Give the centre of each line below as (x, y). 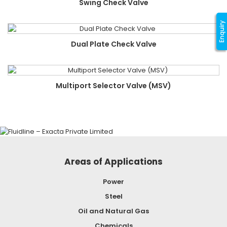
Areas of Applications (113, 162)
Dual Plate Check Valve (113, 44)
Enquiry (222, 32)
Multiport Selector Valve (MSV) (113, 86)
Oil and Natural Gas (113, 211)
